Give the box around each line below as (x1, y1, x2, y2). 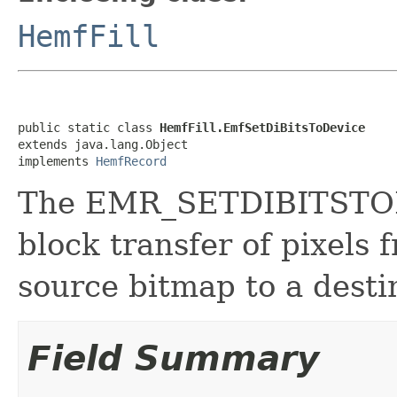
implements (18, 153, 96, 168)
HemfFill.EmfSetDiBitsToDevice (160, 120, 365, 135)
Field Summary (27, 338, 319, 378)
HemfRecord (96, 153, 167, 168)
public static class (18, 120, 160, 135)
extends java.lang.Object (18, 136, 188, 152)
